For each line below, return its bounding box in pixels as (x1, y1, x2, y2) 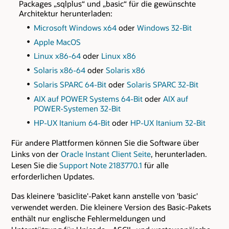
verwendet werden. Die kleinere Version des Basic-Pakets (11, 201, 211, 212)
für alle (142, 159, 169, 170)
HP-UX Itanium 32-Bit (130, 117, 206, 128)
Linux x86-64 (34, 51, 81, 61)
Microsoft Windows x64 (34, 22, 117, 33)
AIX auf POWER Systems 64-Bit (34, 94, 143, 104)
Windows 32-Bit (137, 22, 192, 33)
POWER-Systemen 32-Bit (34, 103, 121, 114)
